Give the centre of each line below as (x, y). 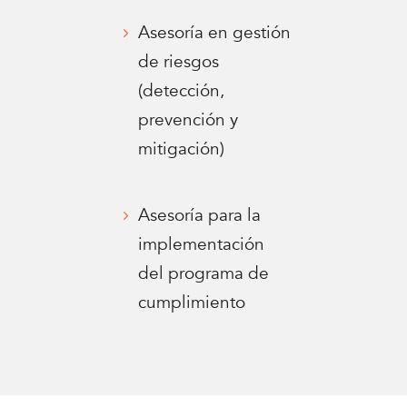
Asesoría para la (200, 215)
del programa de (204, 273)
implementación (202, 244)
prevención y (189, 119)
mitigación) (182, 149)
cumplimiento (192, 303)
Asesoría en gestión (215, 32)
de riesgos (179, 61)
